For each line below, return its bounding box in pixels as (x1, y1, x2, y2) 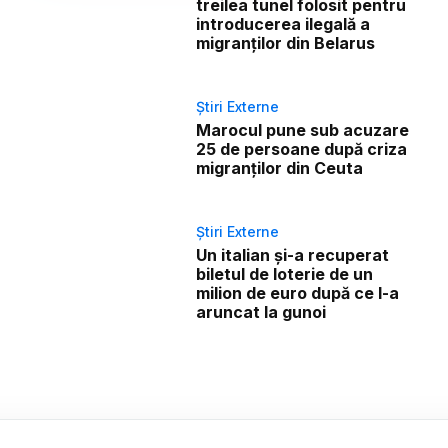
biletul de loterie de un (196, 264, 374, 285)
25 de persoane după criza (196, 139, 408, 160)
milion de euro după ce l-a (196, 283, 400, 304)
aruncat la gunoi (196, 302, 327, 323)
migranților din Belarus (196, 33, 376, 54)
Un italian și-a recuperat (196, 245, 390, 266)
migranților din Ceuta (196, 158, 364, 179)
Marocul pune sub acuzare (196, 120, 410, 141)
